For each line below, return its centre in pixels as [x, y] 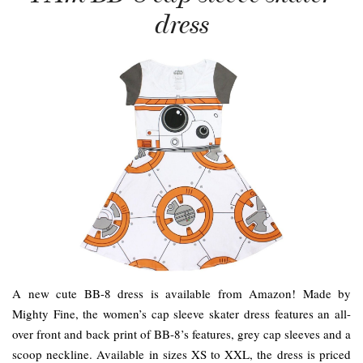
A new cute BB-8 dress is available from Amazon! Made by [181, 293]
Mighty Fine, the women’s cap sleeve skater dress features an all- [181, 313]
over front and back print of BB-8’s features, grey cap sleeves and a [181, 333]
